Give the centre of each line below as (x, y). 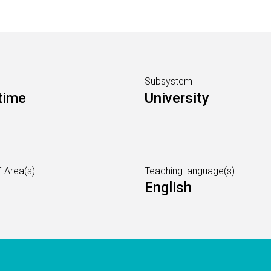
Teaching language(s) (190, 171)
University (177, 98)
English (168, 188)
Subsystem (168, 81)
